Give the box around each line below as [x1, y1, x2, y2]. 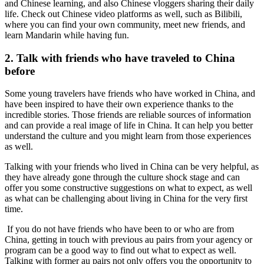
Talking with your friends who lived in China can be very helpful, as [5, 161, 259, 172]
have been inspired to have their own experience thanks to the [5, 99, 233, 110]
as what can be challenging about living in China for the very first [5, 193, 247, 204]
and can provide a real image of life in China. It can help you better [5, 120, 253, 131]
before [5, 64, 35, 77]
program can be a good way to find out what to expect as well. [5, 245, 236, 256]
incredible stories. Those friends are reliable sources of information [5, 110, 251, 120]
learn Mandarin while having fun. [5, 29, 129, 40]
